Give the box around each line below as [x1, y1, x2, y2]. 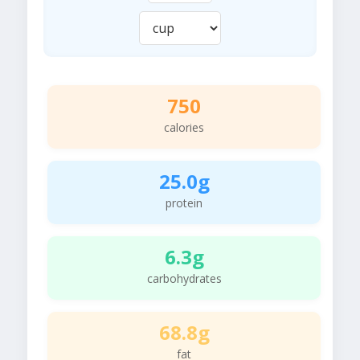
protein [166, 195, 202, 211]
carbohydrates [146, 271, 222, 287]
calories [164, 120, 204, 136]
